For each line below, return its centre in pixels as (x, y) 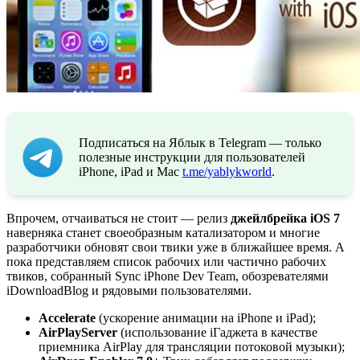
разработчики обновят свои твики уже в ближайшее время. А (176, 247)
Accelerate (67, 317)
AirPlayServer (78, 332)
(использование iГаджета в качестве (217, 332)
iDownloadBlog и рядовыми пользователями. (129, 290)
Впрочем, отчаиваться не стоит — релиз (119, 218)
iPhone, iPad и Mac (131, 171)
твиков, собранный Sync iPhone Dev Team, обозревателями (168, 276)
